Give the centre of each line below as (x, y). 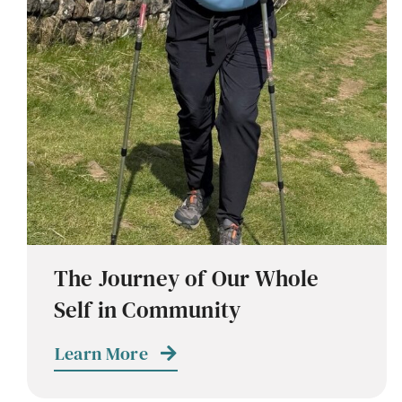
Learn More (101, 353)
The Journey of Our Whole (186, 278)
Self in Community (147, 309)
